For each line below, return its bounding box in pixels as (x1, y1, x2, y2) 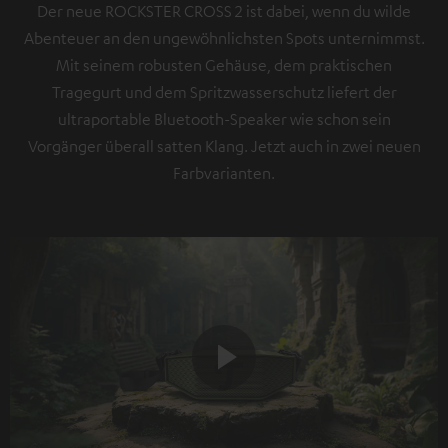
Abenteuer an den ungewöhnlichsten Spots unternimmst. (23, 28, 425, 49)
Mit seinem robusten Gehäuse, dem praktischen (56, 55, 392, 76)
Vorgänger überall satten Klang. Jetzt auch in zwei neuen (27, 136, 421, 157)
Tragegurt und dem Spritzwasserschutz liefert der (51, 82, 397, 103)
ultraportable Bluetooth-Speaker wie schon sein (57, 109, 391, 130)
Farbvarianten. (173, 163, 275, 184)
